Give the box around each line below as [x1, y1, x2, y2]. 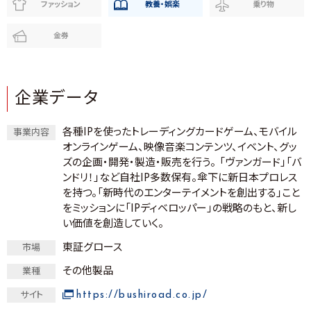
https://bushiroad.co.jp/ [76, 290, 208, 301]
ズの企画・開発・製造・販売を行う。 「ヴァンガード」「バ [62, 158, 301, 169]
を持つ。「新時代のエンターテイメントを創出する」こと [62, 189, 300, 199]
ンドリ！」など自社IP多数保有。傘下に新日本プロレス [62, 174, 297, 184]
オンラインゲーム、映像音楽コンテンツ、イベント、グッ [62, 143, 297, 153]
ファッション [41, 1, 81, 9]
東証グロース [62, 243, 122, 253]
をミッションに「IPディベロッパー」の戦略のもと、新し [62, 204, 296, 215]
